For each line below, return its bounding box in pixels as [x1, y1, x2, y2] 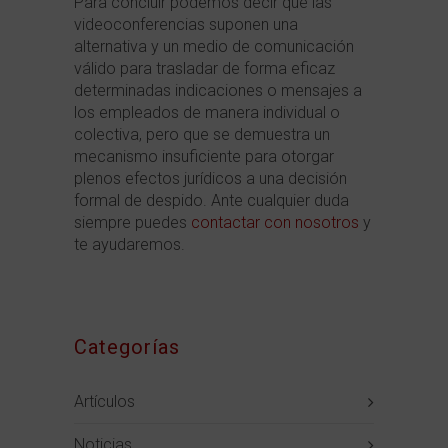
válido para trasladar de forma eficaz [74, 59, 335, 79]
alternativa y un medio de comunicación [74, 37, 354, 57]
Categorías [74, 335, 180, 360]
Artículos [74, 392, 135, 412]
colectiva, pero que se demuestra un [74, 125, 330, 145]
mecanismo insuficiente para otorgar [74, 147, 334, 167]
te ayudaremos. [74, 235, 185, 255]
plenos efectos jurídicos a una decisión [74, 169, 347, 189]
